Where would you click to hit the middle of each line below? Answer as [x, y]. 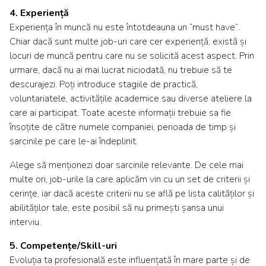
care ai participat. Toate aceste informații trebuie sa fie [120, 113]
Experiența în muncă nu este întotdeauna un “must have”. [125, 28]
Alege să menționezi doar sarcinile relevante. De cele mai [126, 165]
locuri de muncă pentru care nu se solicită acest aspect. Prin [132, 56]
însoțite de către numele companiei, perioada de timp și [123, 127]
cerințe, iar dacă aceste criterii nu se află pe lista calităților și [132, 194]
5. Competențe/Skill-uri [63, 246]
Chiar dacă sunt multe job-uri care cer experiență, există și [128, 42]
